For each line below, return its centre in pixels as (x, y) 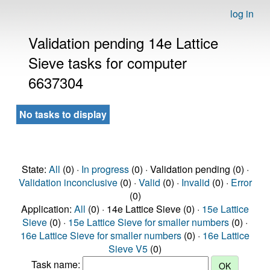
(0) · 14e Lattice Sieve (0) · (144, 209)
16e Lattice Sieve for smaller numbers (101, 235)
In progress (105, 169)
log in (242, 14)
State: (35, 169)
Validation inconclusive (68, 182)
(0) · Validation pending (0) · (189, 169)
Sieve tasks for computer (108, 62)
